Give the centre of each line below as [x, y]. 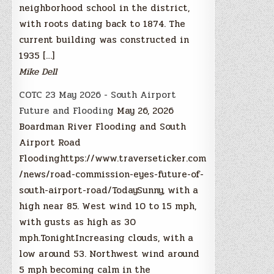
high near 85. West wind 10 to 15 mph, [108, 206]
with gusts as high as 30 [78, 222]
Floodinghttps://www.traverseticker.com [113, 158]
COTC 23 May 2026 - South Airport [98, 94]
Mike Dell [38, 71]
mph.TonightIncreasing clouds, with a [106, 238]
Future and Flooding [67, 110]
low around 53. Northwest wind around [109, 254]
